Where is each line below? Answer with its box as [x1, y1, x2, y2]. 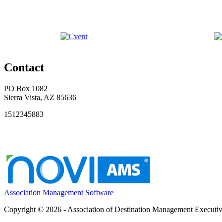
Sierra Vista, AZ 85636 [4, 93, 76, 102]
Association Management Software [4, 188, 113, 197]
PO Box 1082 [4, 84, 48, 93]
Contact [4, 60, 44, 74]
